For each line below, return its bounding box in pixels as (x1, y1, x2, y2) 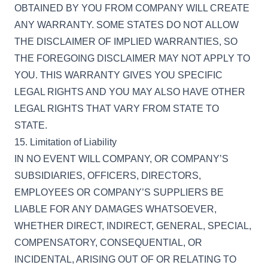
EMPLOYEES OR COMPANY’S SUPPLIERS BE (14, 187, 224, 197)
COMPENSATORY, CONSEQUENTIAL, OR (14, 237, 202, 248)
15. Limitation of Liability (14, 137, 117, 147)
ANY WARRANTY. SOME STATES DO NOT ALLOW (14, 20, 239, 30)
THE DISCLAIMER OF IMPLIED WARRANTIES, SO (14, 36, 237, 47)
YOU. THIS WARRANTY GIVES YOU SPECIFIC (14, 70, 223, 80)
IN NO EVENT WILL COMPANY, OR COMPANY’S (14, 154, 229, 164)
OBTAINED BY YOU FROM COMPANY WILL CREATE (14, 3, 249, 13)
